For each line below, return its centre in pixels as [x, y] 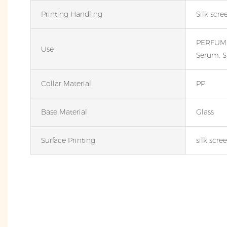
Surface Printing [68, 141]
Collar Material [66, 84]
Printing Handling [72, 14]
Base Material [64, 112]
